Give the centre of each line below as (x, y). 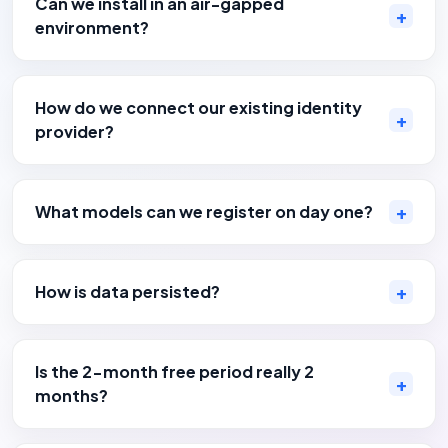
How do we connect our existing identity (198, 107)
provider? (74, 131)
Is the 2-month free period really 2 (174, 371)
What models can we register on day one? (204, 211)
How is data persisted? (127, 291)
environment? (92, 27)
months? (71, 395)
